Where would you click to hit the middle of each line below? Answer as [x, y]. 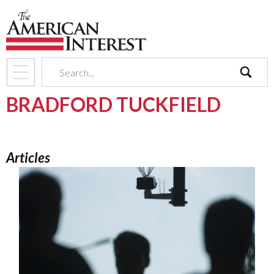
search [253, 94]
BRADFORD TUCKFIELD [113, 104]
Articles [28, 157]
